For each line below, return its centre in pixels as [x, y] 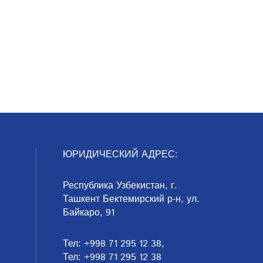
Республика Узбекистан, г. [120, 186]
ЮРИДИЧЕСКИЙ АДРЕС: [120, 155]
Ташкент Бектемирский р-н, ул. [131, 199]
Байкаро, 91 [89, 213]
